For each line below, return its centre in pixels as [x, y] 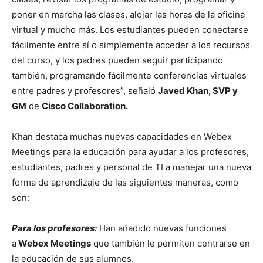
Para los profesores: [54, 228]
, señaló [141, 90]
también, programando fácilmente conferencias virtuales [129, 75]
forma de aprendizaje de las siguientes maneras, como [125, 182]
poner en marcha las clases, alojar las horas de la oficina [128, 14]
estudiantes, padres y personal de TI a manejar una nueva [131, 167]
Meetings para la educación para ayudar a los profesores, [130, 151]
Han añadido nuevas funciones [162, 228]
